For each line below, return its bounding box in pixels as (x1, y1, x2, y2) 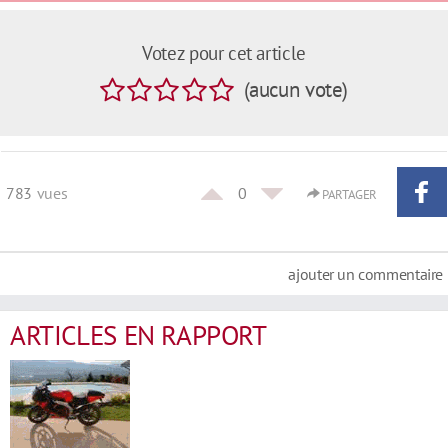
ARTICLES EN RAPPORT (10, 318, 267, 353)
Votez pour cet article (142, 40, 306, 65)
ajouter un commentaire (288, 263, 443, 286)
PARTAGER (319, 185, 377, 204)
